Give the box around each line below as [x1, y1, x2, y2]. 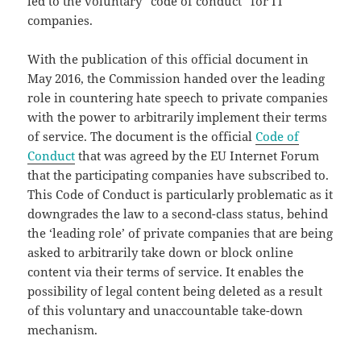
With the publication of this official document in [27, 50, 309, 67]
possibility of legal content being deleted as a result [27, 282, 323, 299]
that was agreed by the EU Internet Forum [75, 147, 320, 164]
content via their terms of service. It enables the [27, 263, 305, 280]
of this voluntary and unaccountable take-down [27, 301, 304, 318]
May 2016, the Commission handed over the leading [27, 69, 326, 86]
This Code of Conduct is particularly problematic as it [27, 185, 334, 202]
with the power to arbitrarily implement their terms [27, 108, 328, 125]
